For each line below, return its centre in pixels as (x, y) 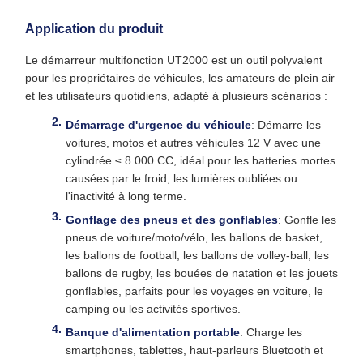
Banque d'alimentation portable (153, 332)
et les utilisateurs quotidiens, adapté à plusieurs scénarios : (176, 96)
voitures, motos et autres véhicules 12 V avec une (193, 143)
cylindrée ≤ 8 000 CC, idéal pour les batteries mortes (201, 160)
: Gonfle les (307, 220)
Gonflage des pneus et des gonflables (172, 220)
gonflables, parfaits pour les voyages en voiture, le (194, 291)
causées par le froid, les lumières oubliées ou (181, 178)
